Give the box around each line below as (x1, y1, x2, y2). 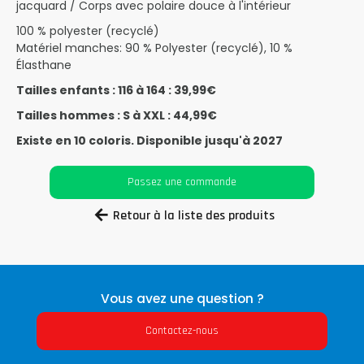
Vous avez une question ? (100, 290, 264, 308)
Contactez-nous (145, 323, 219, 339)
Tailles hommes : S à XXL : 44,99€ (16, 107, 217, 123)
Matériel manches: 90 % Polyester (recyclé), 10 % (16, 40, 292, 56)
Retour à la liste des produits (113, 207, 275, 224)
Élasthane (16, 57, 71, 73)
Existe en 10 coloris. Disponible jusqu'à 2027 (16, 132, 283, 149)
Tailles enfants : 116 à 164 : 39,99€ (16, 82, 216, 98)
